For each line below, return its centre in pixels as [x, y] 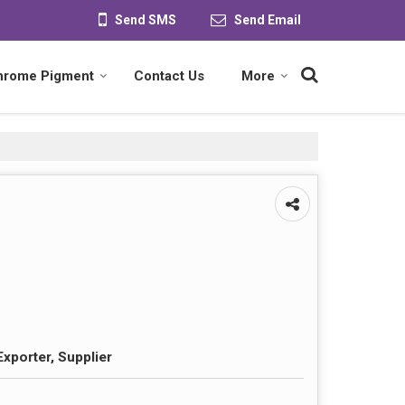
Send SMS [146, 20]
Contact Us [169, 76]
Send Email [268, 20]
